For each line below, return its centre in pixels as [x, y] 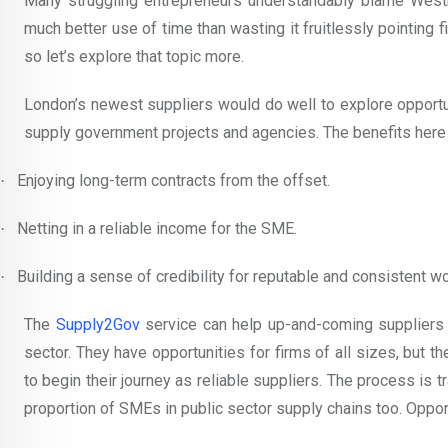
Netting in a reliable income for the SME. [157, 228]
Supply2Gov [97, 324]
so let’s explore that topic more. [134, 56]
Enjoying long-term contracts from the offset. [173, 180]
